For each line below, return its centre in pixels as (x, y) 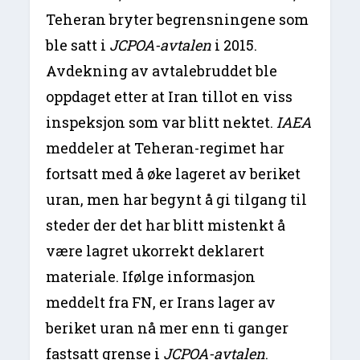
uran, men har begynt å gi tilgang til (177, 200)
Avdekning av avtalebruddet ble (162, 71)
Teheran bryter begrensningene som (178, 20)
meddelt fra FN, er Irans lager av (161, 303)
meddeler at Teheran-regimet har (166, 148)
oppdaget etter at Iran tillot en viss (170, 97)
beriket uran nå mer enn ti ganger (168, 328)
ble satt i (78, 45)
